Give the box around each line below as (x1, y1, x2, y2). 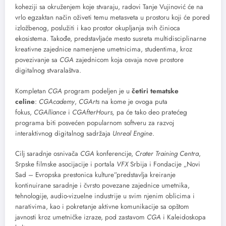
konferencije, (94, 148, 135, 158)
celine (15, 96, 35, 106)
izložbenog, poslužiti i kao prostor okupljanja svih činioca (15, 23, 180, 33)
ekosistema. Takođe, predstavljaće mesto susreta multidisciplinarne (15, 34, 206, 44)
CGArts (79, 96, 99, 106)
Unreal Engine (112, 128, 152, 138)
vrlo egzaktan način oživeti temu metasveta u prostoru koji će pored (15, 13, 210, 23)
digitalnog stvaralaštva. (15, 66, 85, 76)
